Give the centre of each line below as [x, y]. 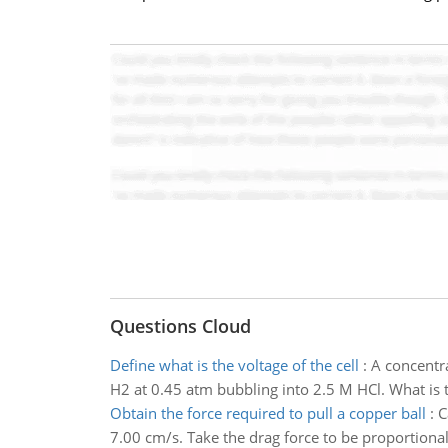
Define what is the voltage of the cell [234, 365]
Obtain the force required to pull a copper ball [267, 413]
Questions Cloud [180, 326]
